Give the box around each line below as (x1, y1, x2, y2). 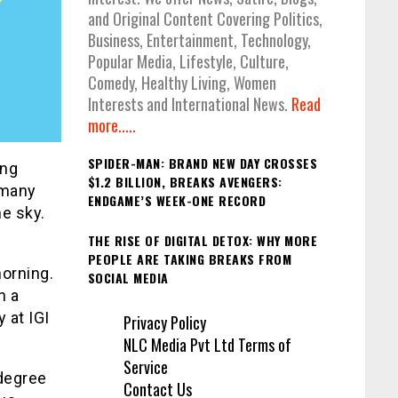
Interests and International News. (87, 92, 291, 116)
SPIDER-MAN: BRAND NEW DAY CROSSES (87, 154, 317, 173)
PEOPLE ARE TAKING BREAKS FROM (87, 249, 291, 268)
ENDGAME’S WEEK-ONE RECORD (87, 191, 266, 211)
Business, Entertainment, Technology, (87, 28, 311, 52)
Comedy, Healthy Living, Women (87, 71, 276, 95)
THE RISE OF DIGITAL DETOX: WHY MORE (87, 230, 317, 250)
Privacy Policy (123, 311, 206, 335)
